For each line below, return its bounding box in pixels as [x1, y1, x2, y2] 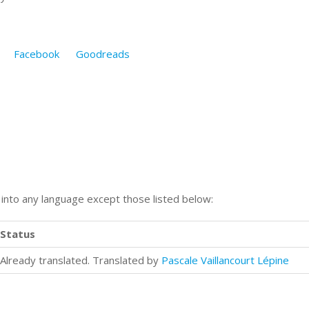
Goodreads [76, 47, 130, 61]
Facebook [14, 47, 59, 61]
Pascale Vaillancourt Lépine [161, 253, 289, 267]
